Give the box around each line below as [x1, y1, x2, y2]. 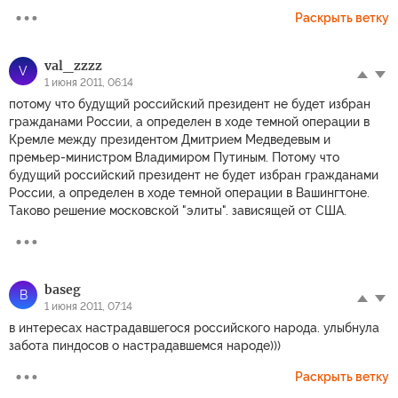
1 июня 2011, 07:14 [44, 300, 132, 314]
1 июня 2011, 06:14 [44, 76, 133, 90]
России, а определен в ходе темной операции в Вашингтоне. [9, 186, 370, 201]
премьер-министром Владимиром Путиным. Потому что [9, 150, 339, 165]
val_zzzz [44, 58, 102, 75]
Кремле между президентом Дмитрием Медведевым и [9, 132, 330, 147]
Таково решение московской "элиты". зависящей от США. [9, 203, 346, 219]
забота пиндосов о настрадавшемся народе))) [9, 338, 281, 354]
